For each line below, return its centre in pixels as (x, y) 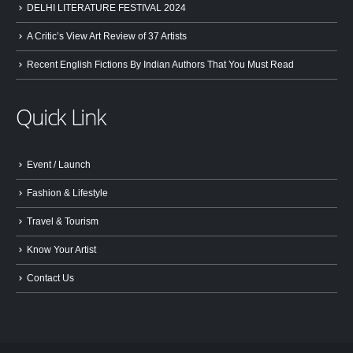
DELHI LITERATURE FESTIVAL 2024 (106, 7)
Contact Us (50, 277)
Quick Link (61, 117)
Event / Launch (59, 165)
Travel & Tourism (63, 221)
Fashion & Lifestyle (67, 193)
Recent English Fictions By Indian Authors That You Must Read (160, 64)
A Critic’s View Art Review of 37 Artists (107, 35)
